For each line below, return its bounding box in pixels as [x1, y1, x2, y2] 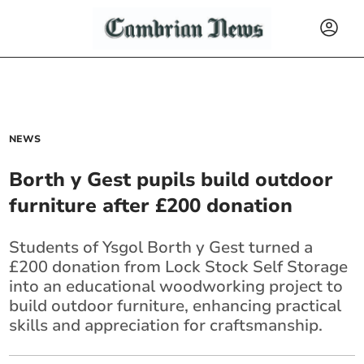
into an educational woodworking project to [9, 275, 344, 297]
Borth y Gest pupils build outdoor [9, 167, 334, 193]
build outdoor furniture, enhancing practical [9, 295, 342, 317]
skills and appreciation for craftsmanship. [9, 314, 323, 336]
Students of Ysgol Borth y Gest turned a [9, 236, 314, 258]
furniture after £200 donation [9, 193, 293, 219]
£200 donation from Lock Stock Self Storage [9, 256, 349, 278]
